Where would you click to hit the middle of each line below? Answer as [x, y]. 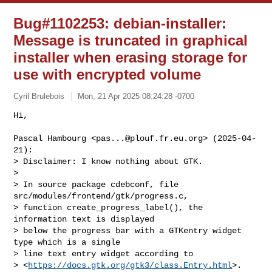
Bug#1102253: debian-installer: [120, 23]
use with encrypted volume [107, 74]
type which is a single [67, 242]
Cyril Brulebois [39, 96]
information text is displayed [84, 219]
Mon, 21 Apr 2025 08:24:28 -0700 [136, 96]
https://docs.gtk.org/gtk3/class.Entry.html [130, 265]
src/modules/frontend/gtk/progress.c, [101, 196]
